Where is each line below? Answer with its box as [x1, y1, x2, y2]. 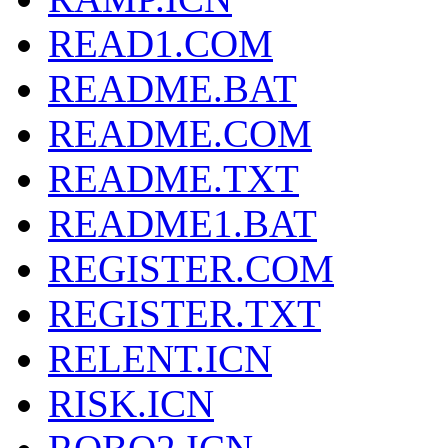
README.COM [48, 112, 312, 156]
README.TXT [48, 157, 299, 201]
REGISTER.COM [48, 247, 334, 291]
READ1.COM [48, 22, 273, 66]
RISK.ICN [48, 382, 214, 426]
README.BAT [48, 67, 297, 111]
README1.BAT [48, 202, 317, 246]
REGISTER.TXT [48, 292, 321, 336]
